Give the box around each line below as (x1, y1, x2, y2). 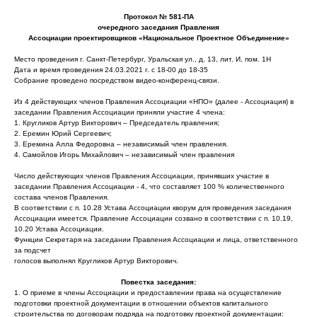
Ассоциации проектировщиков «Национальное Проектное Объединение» (28, 34, 289, 42)
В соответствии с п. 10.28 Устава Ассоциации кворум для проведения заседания (14, 204, 291, 212)
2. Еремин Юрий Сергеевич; (14, 129, 112, 137)
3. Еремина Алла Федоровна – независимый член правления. (14, 140, 228, 148)
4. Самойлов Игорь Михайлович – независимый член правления (14, 151, 234, 158)
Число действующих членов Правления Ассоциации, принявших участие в (14, 172, 269, 180)
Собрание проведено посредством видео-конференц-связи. (14, 76, 219, 84)
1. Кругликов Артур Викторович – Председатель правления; (14, 119, 219, 127)
